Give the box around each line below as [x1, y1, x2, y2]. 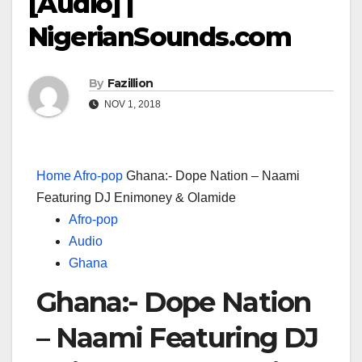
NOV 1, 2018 [102, 99, 161, 111]
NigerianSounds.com [28, 21, 292, 53]
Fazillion [107, 76, 154, 91]
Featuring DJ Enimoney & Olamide [36, 191, 236, 205]
